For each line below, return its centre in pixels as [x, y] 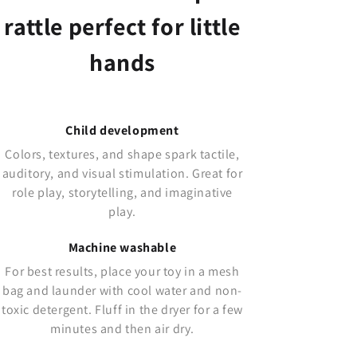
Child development [122, 130]
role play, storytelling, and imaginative [122, 192]
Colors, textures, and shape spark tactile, [122, 154]
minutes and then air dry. [122, 328]
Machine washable [122, 247]
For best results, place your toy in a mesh [122, 271]
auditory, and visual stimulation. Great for [122, 173]
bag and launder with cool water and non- [122, 290]
